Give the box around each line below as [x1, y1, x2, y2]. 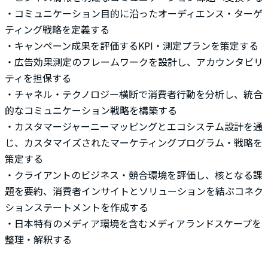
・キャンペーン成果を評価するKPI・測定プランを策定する [4, 38, 258, 53]
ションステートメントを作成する [4, 200, 148, 214]
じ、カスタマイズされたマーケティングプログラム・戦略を [4, 135, 263, 150]
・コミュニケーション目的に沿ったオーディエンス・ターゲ [4, 6, 263, 20]
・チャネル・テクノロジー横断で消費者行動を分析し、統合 [4, 87, 263, 101]
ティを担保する [4, 71, 71, 85]
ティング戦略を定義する [4, 22, 109, 36]
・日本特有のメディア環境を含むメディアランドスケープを [4, 216, 261, 230]
